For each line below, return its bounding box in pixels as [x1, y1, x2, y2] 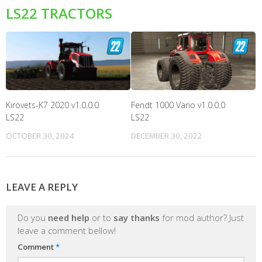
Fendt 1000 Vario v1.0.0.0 [131, 99, 225, 111]
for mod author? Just [160, 212, 244, 224]
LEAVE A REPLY [6, 180, 78, 194]
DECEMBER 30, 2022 [131, 130, 202, 142]
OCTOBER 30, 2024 [6, 130, 74, 142]
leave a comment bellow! [18, 225, 116, 237]
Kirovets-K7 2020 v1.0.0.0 [6, 99, 99, 111]
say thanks [113, 212, 160, 224]
